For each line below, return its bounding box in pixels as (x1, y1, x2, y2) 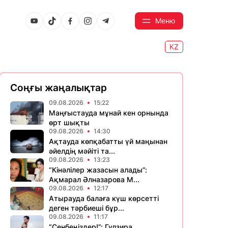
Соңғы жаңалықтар (10, 82, 107, 94)
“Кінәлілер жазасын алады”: (49, 165, 147, 174)
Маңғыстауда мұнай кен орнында (49, 108, 168, 117)
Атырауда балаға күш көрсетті (49, 194, 159, 203)
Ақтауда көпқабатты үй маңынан (49, 137, 167, 146)
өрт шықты (49, 118, 90, 127)
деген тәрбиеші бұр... (49, 204, 124, 212)
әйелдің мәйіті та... (49, 147, 115, 155)
